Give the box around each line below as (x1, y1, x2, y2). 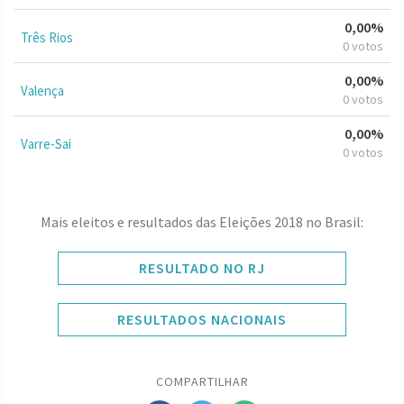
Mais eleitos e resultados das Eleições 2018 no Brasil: (41, 212, 363, 231)
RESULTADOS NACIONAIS (117, 309, 287, 328)
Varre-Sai (21, 134, 71, 152)
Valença (21, 81, 64, 99)
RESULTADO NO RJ (139, 258, 265, 277)
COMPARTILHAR (155, 372, 249, 390)
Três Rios (21, 28, 73, 46)
